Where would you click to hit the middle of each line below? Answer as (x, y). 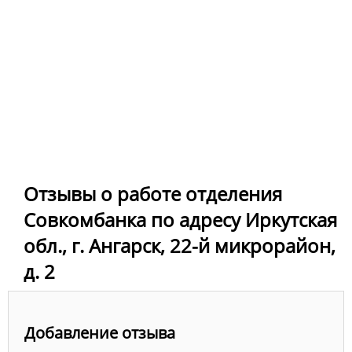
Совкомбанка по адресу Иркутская (180, 219)
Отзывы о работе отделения (153, 193)
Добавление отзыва (100, 333)
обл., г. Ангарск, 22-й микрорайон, (180, 245)
